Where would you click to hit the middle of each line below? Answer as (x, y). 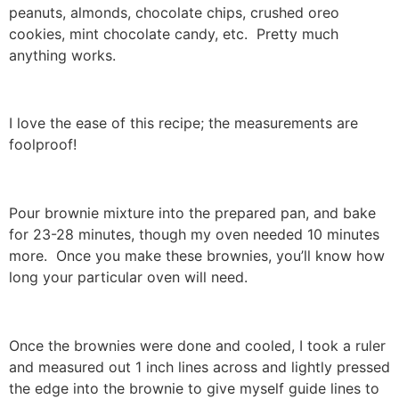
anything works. (62, 55)
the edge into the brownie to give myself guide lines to (194, 388)
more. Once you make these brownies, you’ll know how (197, 256)
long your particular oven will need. (128, 277)
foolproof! (43, 145)
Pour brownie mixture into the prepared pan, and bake (192, 213)
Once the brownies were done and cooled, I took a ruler (197, 345)
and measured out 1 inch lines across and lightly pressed (199, 366)
